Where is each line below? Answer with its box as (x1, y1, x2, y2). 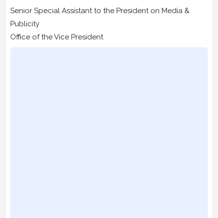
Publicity (10, 19, 39, 28)
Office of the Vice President (10, 32, 103, 41)
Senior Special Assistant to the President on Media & (10, 6, 189, 15)
